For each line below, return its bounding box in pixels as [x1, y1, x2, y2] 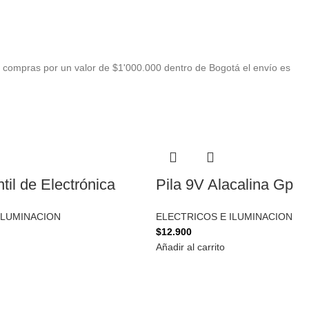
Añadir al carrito [156, 241, 225, 252]
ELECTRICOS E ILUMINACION [156, 211, 292, 222]
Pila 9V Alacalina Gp [156, 176, 293, 193]
